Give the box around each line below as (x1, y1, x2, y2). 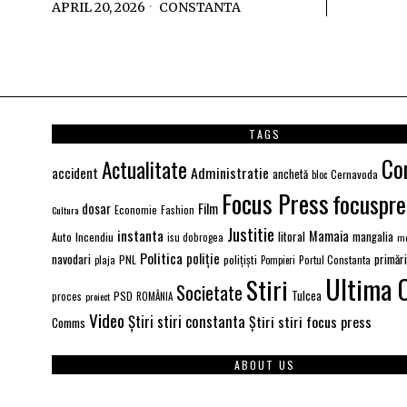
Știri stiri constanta (128, 309, 245, 333)
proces (52, 287, 82, 303)
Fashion (161, 201, 194, 217)
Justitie (227, 220, 274, 247)
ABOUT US (233, 356, 295, 372)
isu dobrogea (167, 229, 223, 244)
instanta (117, 223, 164, 246)
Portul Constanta (299, 251, 371, 267)
